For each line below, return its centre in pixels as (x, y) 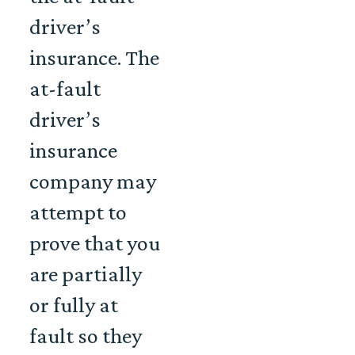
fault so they (86, 336)
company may (93, 181)
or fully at (74, 305)
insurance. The (94, 58)
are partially (86, 274)
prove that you (95, 243)
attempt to (78, 212)
